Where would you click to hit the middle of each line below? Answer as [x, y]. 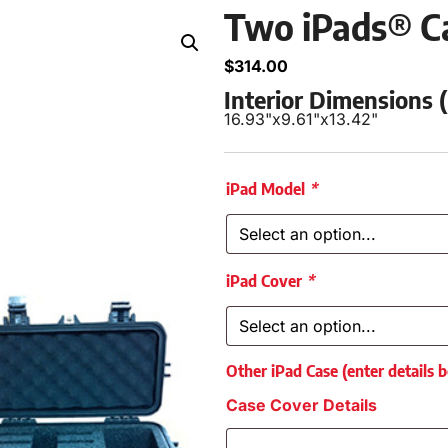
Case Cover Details [301, 405]
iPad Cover [266, 281]
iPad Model [267, 189]
